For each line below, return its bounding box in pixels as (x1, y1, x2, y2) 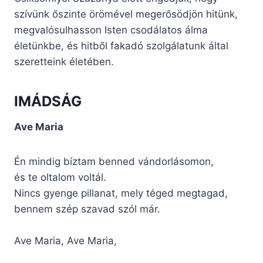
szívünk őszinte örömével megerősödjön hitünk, (14, 8, 238, 21)
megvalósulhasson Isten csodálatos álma (14, 24, 208, 36)
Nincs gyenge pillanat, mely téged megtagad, (14, 187, 228, 200)
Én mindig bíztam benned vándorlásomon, (14, 156, 214, 168)
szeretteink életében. (14, 56, 114, 68)
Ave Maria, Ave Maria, (14, 235, 117, 247)
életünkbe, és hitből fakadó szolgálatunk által (14, 40, 228, 52)
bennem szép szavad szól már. (14, 203, 160, 215)
